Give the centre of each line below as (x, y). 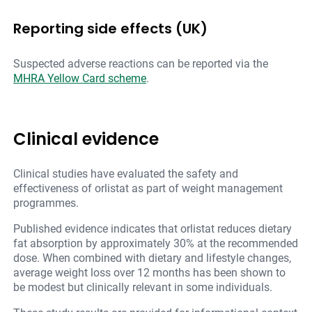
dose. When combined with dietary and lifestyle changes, (153, 258)
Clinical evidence (86, 139)
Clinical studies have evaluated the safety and (126, 174)
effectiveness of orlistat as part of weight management (148, 189)
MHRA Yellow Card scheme (80, 79)
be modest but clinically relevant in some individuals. (143, 288)
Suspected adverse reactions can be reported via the (141, 64)
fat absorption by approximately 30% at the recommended (156, 244)
